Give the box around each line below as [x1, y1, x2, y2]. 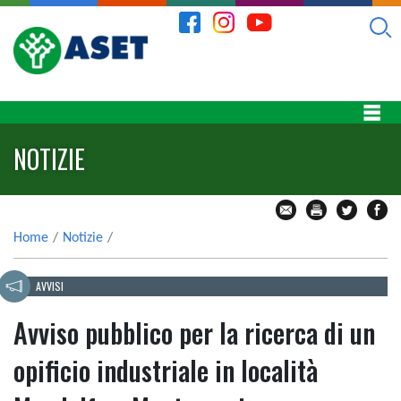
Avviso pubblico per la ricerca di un [13, 312, 375, 354]
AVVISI [36, 278, 64, 294]
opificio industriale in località [13, 350, 318, 391]
